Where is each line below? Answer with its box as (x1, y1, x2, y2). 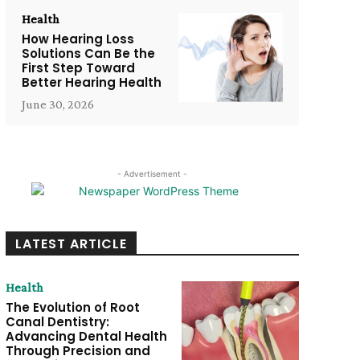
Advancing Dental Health (5, 328, 167, 346)
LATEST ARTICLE (14, 235, 127, 254)
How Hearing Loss (21, 31, 134, 48)
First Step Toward (21, 59, 135, 77)
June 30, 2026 (21, 97, 94, 112)
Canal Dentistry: (5, 313, 109, 331)
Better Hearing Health (21, 74, 162, 92)
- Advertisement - (117, 169, 187, 179)
